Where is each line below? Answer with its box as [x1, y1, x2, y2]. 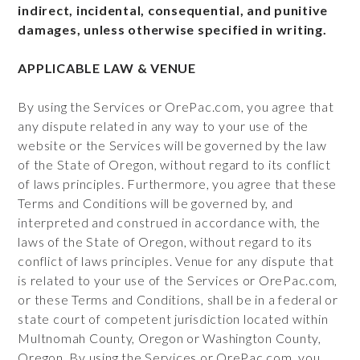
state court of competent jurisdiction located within [18, 311, 329, 326]
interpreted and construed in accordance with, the [18, 215, 321, 230]
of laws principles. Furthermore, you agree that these [18, 176, 337, 191]
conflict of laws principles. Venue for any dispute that [18, 253, 334, 268]
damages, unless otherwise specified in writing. [18, 22, 327, 37]
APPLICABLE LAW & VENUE [18, 60, 196, 76]
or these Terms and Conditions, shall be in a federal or [18, 292, 338, 307]
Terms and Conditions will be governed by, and [18, 195, 294, 211]
